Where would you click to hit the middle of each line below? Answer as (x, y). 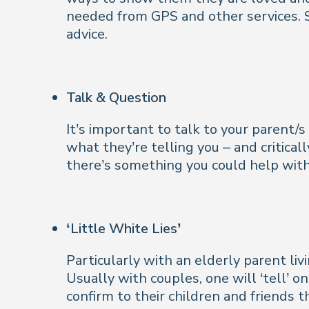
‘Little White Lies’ (124, 229)
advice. (87, 34)
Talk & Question (116, 98)
